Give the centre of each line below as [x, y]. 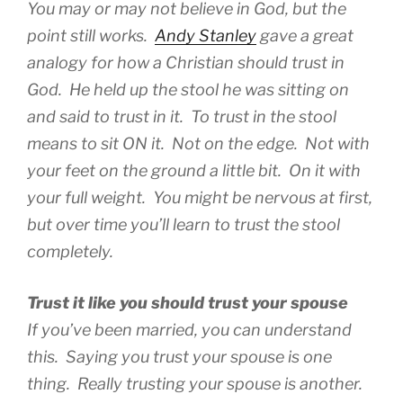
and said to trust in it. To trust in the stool [182, 117]
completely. [70, 252]
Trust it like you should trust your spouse [188, 303]
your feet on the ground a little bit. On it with [194, 171]
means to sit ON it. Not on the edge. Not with [198, 144]
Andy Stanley [206, 36]
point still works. [91, 36]
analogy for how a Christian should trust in [186, 63]
